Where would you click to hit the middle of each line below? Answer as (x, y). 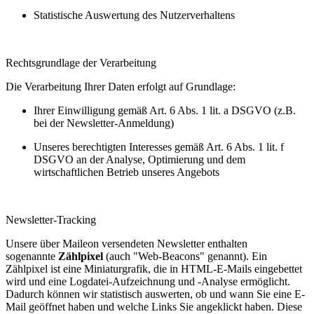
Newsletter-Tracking (51, 219)
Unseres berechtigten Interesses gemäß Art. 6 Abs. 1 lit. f (159, 146)
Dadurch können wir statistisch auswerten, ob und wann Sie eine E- (155, 294)
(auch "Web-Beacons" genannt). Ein (185, 256)
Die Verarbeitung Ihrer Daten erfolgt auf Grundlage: (121, 86)
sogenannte (32, 256)
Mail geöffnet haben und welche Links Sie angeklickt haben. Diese (154, 306)
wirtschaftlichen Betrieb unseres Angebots (127, 172)
